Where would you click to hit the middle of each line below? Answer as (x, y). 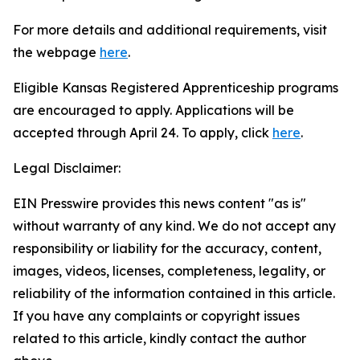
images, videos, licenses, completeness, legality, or (169, 271)
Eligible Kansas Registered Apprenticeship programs (176, 88)
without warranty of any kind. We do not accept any (174, 226)
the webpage (56, 52)
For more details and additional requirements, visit (170, 30)
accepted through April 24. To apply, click (143, 133)
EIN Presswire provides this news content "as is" (160, 203)
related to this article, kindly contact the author (160, 338)
